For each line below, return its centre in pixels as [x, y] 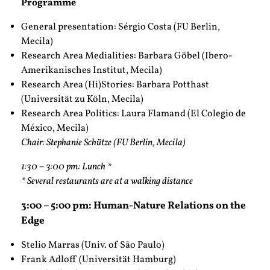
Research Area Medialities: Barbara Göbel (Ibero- [127, 56]
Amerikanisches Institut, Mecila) [92, 71]
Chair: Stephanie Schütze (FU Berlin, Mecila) [103, 143]
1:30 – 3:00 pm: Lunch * [66, 167]
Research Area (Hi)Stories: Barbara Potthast [115, 85]
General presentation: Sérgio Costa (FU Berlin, [121, 27]
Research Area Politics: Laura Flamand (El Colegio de [133, 114]
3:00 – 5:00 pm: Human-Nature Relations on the [133, 206]
